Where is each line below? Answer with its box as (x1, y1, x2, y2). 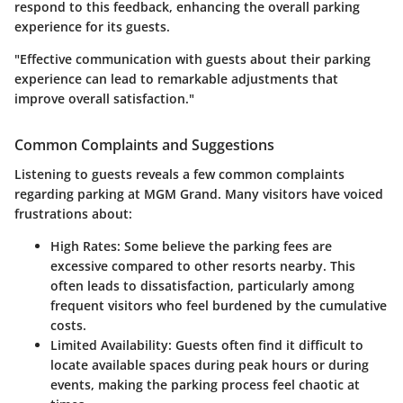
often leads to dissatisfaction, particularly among (50, 276, 354, 294)
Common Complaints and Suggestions (14, 135, 274, 156)
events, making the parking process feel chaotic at (50, 375, 360, 393)
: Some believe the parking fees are (117, 237, 332, 255)
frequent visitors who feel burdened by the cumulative (50, 296, 387, 314)
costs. (50, 316, 86, 334)
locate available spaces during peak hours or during (50, 355, 369, 373)
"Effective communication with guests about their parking (14, 50, 371, 68)
